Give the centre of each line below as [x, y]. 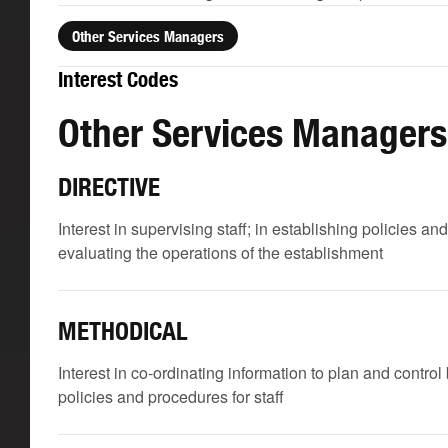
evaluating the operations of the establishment [220, 252]
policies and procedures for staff [171, 396]
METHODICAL [123, 331]
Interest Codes [118, 79]
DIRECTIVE [109, 187]
